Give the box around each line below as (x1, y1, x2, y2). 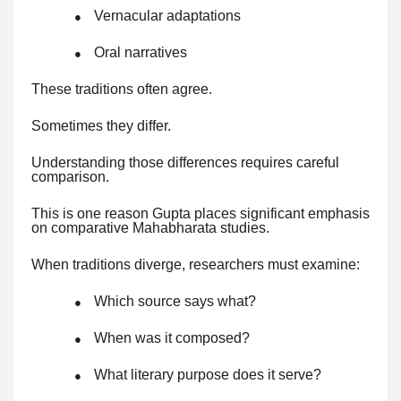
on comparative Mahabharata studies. (31, 220, 269, 236)
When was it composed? (94, 330, 250, 346)
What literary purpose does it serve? (94, 367, 321, 383)
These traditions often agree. (31, 81, 212, 98)
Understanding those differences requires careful (31, 155, 339, 171)
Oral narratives (94, 45, 187, 61)
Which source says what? (94, 294, 256, 310)
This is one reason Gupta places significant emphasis (31, 206, 370, 222)
